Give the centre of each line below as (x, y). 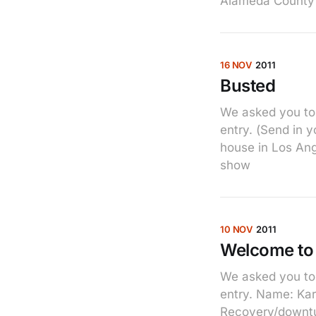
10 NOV (237, 229)
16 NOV (236, 65)
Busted (248, 86)
